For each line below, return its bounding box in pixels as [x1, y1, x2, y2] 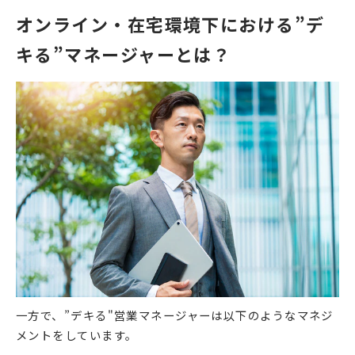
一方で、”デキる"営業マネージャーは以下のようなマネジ [16, 307, 334, 324]
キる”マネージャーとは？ [16, 40, 231, 67]
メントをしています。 [16, 326, 138, 344]
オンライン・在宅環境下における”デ [16, 10, 325, 36]
